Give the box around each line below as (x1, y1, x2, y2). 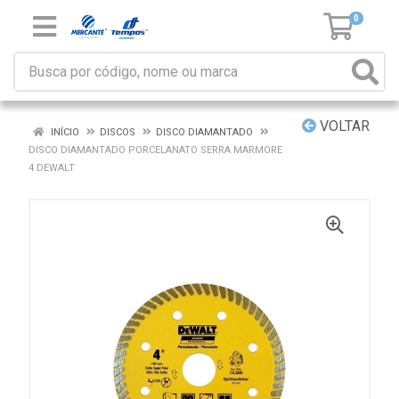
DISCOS (100, 126, 135, 138)
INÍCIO (48, 126, 79, 138)
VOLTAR (316, 118, 370, 134)
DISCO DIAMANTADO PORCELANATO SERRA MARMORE (28, 144, 282, 156)
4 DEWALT (28, 162, 75, 174)
